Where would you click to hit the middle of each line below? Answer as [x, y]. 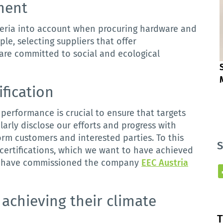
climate [132, 201]
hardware [159, 29]
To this [170, 138]
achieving [34, 201]
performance [28, 113]
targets [171, 113]
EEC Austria [165, 163]
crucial [80, 113]
